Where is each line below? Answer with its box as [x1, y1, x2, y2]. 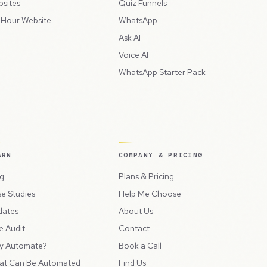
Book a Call [119, 240, 162, 251]
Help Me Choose [119, 188, 181, 199]
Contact [119, 222, 150, 234]
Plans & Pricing [119, 170, 174, 182]
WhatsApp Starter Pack [119, 66, 206, 77]
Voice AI [119, 49, 148, 60]
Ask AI [119, 32, 141, 43]
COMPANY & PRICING [119, 150, 203, 159]
